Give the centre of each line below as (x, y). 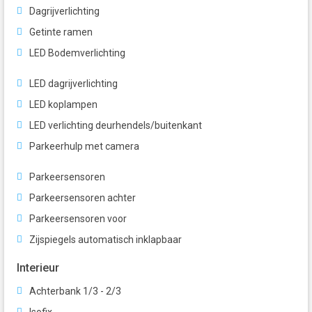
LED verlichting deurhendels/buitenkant (116, 126)
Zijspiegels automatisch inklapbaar (106, 240)
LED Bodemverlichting (77, 53)
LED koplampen (63, 105)
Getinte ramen (61, 32)
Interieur (38, 268)
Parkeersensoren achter (83, 198)
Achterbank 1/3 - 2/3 (75, 291)
